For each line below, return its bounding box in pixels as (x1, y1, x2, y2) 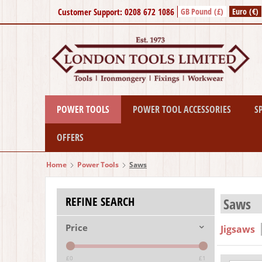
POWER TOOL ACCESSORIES (133, 103, 231, 116)
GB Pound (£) (181, 6, 223, 17)
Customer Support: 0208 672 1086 (58, 6, 174, 18)
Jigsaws (220, 223, 255, 236)
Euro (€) (232, 6, 258, 17)
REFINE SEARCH (65, 194, 135, 210)
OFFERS (57, 131, 84, 144)
